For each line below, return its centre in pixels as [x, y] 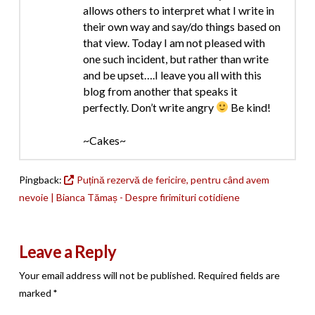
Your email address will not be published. [107, 275]
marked [36, 292]
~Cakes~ [104, 140]
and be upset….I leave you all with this [172, 75]
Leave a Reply [67, 251]
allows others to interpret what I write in [178, 10]
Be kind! [250, 107]
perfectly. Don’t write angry [149, 107]
